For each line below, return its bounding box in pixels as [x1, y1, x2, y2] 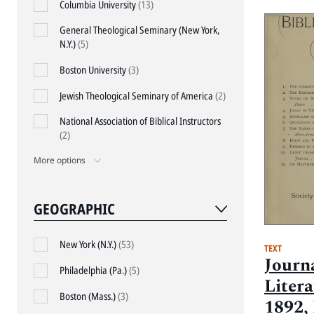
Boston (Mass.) [59, 289, 118, 303]
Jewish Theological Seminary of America [59, 88, 215, 102]
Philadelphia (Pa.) [59, 264, 129, 278]
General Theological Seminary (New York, [59, 23, 219, 37]
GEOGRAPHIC [34, 199, 115, 219]
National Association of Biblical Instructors [59, 114, 221, 128]
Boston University [59, 63, 128, 76]
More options [34, 153, 86, 166]
